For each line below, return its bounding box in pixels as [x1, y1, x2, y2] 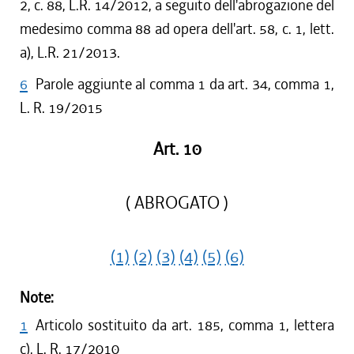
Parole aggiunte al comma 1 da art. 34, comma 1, [36, 74, 334, 94]
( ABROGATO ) [126, 192, 228, 214]
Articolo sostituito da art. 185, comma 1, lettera [36, 315, 334, 335]
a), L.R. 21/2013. [20, 43, 120, 62]
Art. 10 [153, 138, 201, 160]
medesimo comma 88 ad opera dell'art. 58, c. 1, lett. [20, 19, 334, 39]
